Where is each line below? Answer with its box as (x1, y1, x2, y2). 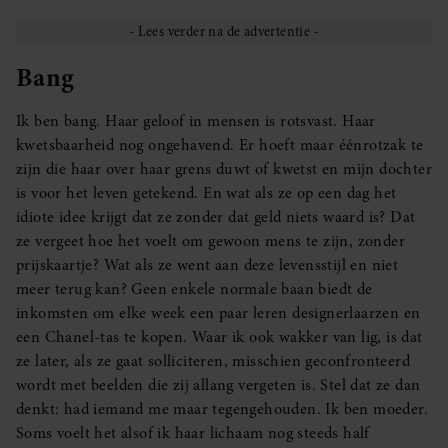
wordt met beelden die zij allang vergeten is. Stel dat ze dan (16, 373, 421, 396)
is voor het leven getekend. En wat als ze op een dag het (16, 181, 397, 204)
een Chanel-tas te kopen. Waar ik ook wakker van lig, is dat (16, 325, 423, 348)
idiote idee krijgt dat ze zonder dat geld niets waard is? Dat (16, 205, 416, 228)
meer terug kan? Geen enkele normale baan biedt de (16, 277, 373, 300)
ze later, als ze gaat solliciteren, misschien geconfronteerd (16, 349, 410, 372)
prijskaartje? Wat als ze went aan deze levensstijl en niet (16, 253, 399, 276)
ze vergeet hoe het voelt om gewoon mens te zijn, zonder (16, 229, 405, 252)
